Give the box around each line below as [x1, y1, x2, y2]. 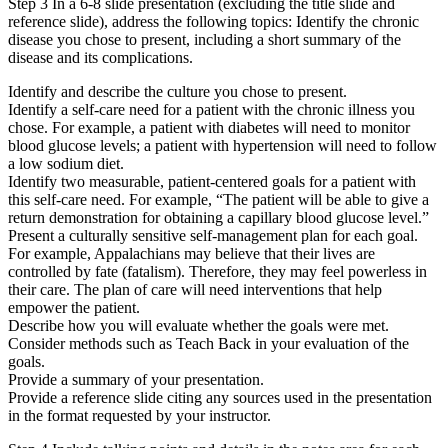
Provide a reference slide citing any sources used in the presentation [8, 388, 432, 406]
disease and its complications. [8, 48, 193, 66]
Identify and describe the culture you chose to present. [8, 82, 347, 100]
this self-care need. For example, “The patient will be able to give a [8, 190, 429, 208]
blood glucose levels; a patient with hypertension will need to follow [8, 136, 437, 154]
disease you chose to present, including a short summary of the [8, 30, 401, 48]
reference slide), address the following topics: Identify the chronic [8, 12, 419, 30]
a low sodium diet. [8, 154, 124, 172]
